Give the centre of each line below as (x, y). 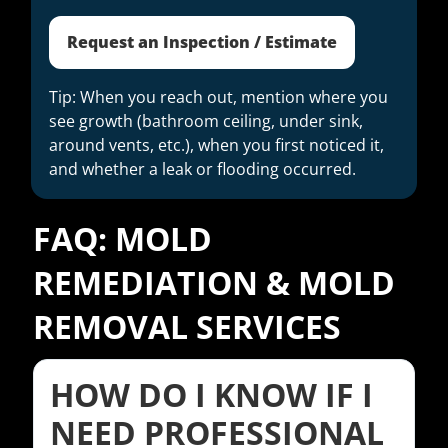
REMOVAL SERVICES (187, 327)
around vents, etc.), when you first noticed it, (216, 145)
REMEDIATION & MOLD (214, 283)
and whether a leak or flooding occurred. (202, 169)
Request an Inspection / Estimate (202, 42)
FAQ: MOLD (122, 239)
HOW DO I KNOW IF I (211, 395)
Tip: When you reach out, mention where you (218, 97)
